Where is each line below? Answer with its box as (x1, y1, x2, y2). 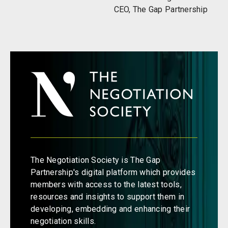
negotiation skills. (31, 216, 98, 226)
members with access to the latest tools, (31, 179, 182, 189)
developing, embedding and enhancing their (31, 204, 190, 214)
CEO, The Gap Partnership (113, 5, 208, 15)
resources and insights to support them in (31, 191, 185, 202)
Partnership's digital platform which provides (31, 167, 196, 177)
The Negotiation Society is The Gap (31, 155, 161, 165)
